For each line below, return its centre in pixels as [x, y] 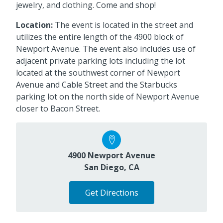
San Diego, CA [111, 167]
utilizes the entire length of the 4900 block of [100, 37]
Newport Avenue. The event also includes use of [106, 49]
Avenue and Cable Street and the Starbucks [97, 84]
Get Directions [111, 192]
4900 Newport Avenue [111, 155]
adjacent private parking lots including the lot [101, 60]
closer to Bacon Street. [58, 108]
